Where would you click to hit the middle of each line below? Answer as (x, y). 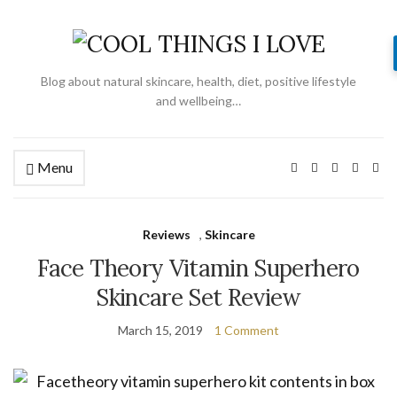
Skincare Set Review (198, 297)
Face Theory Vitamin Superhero (198, 268)
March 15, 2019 (160, 330)
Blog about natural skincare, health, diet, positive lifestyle (198, 81)
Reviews (166, 234)
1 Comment (247, 330)
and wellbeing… (198, 101)
